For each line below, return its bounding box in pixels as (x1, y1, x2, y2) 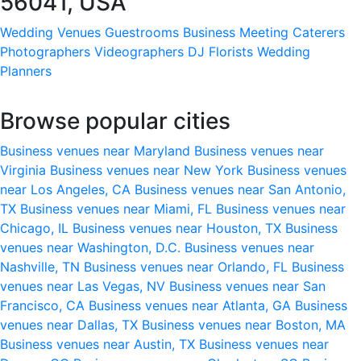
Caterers (293, 23, 345, 40)
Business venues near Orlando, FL (84, 258, 292, 275)
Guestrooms (105, 23, 179, 40)
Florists (209, 43, 253, 60)
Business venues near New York (50, 161, 247, 178)
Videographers (94, 43, 184, 60)
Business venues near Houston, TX (73, 219, 285, 236)
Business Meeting (183, 23, 288, 40)
